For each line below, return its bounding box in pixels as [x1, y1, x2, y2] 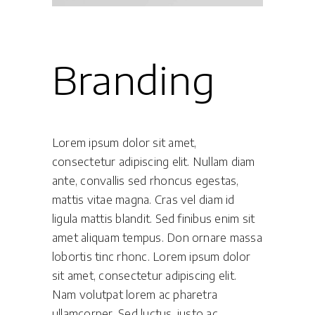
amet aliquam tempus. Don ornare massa [52, 231, 262, 245]
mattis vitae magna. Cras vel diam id [52, 193, 235, 207]
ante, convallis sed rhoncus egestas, [52, 174, 239, 188]
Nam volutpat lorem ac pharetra [52, 288, 218, 302]
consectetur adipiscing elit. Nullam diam [52, 155, 255, 169]
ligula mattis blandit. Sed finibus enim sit [52, 212, 255, 226]
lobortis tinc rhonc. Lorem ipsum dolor [52, 250, 251, 264]
